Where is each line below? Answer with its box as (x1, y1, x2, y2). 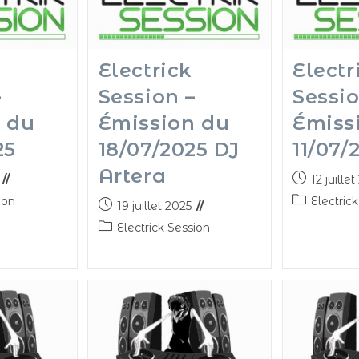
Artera (98, 164, 167, 188)
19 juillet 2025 (116, 199, 192, 214)
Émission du (98, 111, 230, 135)
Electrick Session (116, 220, 210, 236)
